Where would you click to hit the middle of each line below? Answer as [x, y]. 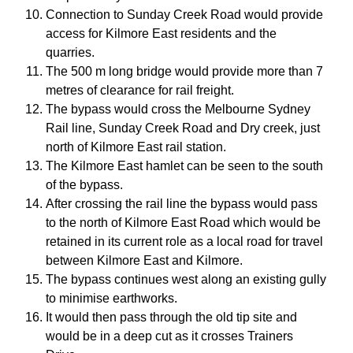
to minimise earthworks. [111, 299]
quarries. [70, 53]
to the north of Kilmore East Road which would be [183, 223]
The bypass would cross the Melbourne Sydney [178, 110]
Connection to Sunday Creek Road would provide [184, 15]
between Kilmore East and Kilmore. [144, 261]
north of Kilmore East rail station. [136, 147]
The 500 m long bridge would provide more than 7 [184, 72]
